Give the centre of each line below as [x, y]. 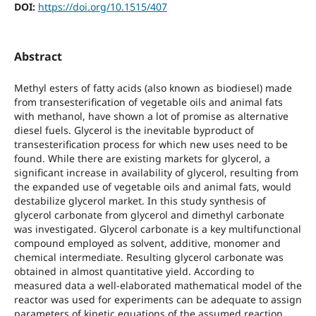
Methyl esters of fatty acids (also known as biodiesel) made [153, 87]
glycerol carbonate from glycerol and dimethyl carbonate [149, 214]
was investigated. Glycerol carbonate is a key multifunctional [157, 229]
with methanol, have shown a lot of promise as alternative [151, 116]
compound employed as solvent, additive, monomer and [147, 243]
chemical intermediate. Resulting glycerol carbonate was [148, 257]
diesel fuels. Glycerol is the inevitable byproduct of [134, 130]
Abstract [38, 56]
